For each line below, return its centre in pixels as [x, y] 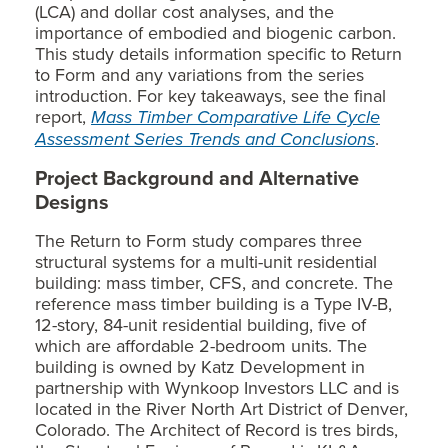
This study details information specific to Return [218, 54]
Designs [72, 202]
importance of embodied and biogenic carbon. [215, 33]
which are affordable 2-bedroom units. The [201, 346]
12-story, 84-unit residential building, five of [200, 325]
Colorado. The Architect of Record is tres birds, [216, 430]
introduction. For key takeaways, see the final [210, 96]
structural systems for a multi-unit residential [206, 262]
